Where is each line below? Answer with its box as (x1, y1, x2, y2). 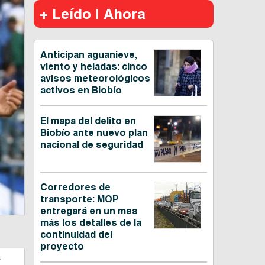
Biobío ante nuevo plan (40, 127, 148, 139)
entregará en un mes (40, 205, 138, 217)
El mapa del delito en (40, 115, 136, 127)
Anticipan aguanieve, (40, 49, 137, 61)
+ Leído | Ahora (39, 5, 146, 22)
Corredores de (40, 182, 111, 193)
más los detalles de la (40, 217, 141, 229)
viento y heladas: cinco (40, 61, 147, 73)
